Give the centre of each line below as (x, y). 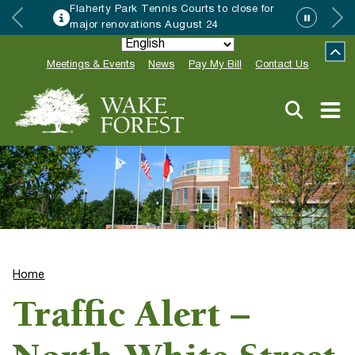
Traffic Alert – (132, 318)
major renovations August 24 (144, 25)
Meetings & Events (90, 65)
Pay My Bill (215, 65)
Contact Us (282, 65)
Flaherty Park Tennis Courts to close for (172, 10)
